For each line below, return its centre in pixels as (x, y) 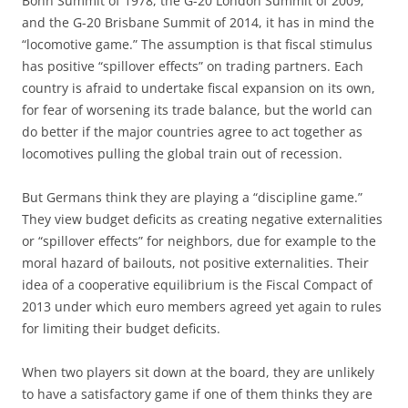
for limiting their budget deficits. (121, 328)
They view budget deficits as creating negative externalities (202, 219)
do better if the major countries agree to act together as (192, 132)
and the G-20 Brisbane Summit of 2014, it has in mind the (198, 22)
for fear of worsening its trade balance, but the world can (197, 110)
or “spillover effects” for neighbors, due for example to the (199, 241)
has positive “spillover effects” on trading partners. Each (193, 66)
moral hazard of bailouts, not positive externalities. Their (195, 263)
